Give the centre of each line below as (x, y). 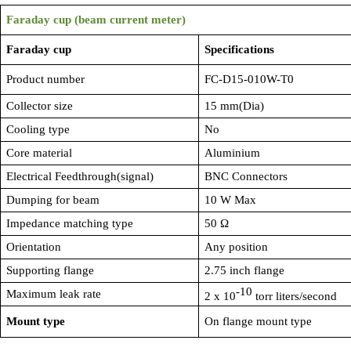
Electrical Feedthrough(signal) (80, 176)
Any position (236, 247)
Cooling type (38, 129)
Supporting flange (50, 270)
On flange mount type (258, 321)
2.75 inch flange (244, 270)
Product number (45, 79)
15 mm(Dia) (234, 106)
